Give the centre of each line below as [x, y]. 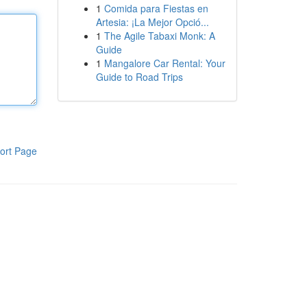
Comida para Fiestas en [156, 8]
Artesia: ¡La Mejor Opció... [152, 22]
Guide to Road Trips [139, 77]
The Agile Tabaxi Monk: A [159, 36]
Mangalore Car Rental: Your [164, 63]
